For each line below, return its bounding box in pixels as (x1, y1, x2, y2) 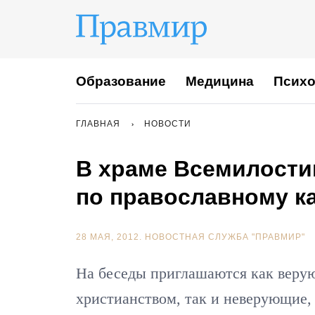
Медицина (186, 73, 254, 89)
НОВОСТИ (144, 119, 191, 129)
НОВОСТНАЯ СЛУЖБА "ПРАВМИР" (145, 232, 305, 242)
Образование (76, 73, 166, 89)
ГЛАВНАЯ (76, 119, 120, 129)
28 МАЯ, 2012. (76, 232, 145, 242)
